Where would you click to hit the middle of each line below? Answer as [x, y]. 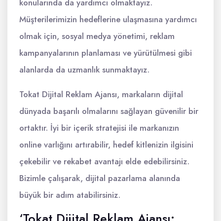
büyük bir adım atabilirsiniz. [70, 195]
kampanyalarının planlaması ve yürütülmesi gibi [106, 53]
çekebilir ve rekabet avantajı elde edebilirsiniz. [104, 161]
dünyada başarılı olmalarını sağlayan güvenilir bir [109, 111]
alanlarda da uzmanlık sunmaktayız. [84, 70]
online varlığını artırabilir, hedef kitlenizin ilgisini [106, 145]
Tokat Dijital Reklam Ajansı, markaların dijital [101, 94]
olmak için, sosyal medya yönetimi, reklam [97, 36]
